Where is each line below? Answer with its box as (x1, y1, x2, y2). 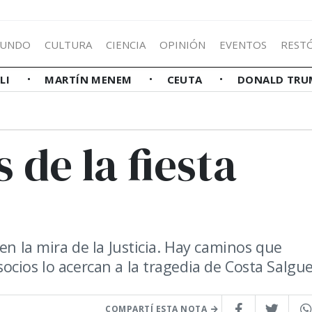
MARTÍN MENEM (45, 72, 136, 86)
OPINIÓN (159, 37, 205, 52)
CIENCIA (106, 37, 146, 52)
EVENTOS (219, 37, 267, 52)
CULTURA (45, 37, 92, 52)
